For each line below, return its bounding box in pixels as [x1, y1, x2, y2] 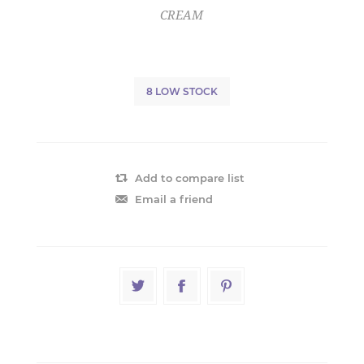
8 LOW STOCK [145, 84, 218, 97]
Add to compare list [134, 171, 245, 184]
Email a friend [134, 192, 213, 206]
